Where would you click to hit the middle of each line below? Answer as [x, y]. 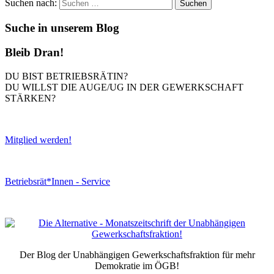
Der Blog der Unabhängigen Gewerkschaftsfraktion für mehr [137, 254]
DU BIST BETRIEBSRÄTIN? [66, 76]
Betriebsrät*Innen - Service [57, 181]
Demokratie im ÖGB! [137, 265]
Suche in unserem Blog [62, 28]
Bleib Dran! [34, 53]
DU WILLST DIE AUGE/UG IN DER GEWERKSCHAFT [124, 87]
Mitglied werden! [38, 139]
